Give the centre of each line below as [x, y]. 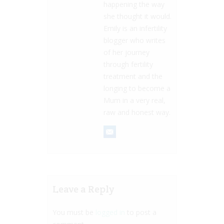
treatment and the [133, 76]
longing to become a [137, 88]
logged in [110, 212]
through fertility [128, 64]
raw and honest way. [137, 112]
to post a [141, 212]
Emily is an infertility [135, 28]
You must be [74, 212]
